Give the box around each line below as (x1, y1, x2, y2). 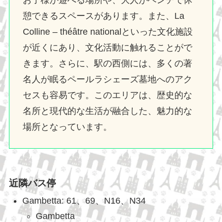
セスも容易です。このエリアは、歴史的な (22, 90, 192, 101)
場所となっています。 (22, 122, 112, 132)
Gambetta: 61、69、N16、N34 (22, 196, 146, 206)
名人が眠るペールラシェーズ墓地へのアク (22, 74, 192, 85)
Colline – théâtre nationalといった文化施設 (22, 27, 193, 37)
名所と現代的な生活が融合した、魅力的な (22, 106, 192, 116)
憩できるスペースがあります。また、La (22, 11, 184, 21)
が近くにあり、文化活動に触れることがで (22, 43, 192, 53)
